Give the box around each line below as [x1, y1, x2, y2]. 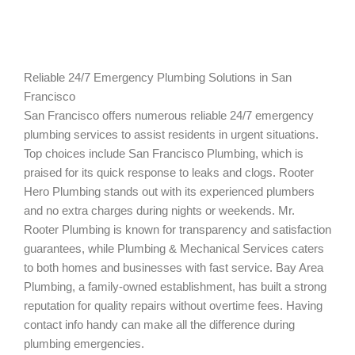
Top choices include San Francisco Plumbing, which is [24, 147, 303, 160]
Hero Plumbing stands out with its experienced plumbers [24, 185, 315, 198]
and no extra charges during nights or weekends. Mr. [24, 204, 295, 217]
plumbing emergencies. [24, 337, 144, 350]
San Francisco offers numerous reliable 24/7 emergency [24, 109, 314, 122]
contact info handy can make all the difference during [24, 318, 295, 331]
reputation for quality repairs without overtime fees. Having [24, 299, 323, 312]
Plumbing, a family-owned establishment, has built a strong [24, 280, 326, 293]
